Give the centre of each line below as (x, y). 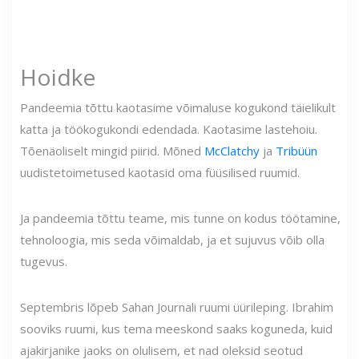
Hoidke (58, 77)
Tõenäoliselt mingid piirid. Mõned (112, 150)
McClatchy (232, 150)
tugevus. (44, 261)
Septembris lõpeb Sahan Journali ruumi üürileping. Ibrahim (177, 307)
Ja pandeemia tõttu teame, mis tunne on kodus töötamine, (180, 218)
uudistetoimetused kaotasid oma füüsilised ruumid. (160, 172)
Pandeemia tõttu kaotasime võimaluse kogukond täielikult (178, 107)
